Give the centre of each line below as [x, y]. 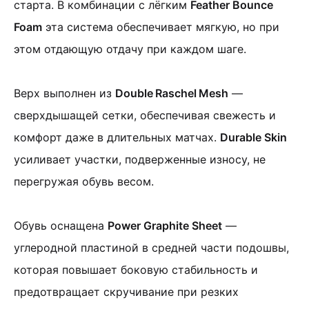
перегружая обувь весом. [84, 181]
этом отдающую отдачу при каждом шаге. [130, 49]
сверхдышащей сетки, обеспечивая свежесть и [145, 115]
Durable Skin [253, 137]
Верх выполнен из [64, 93]
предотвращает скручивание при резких [126, 292]
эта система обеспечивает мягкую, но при [161, 27]
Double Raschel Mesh [172, 93]
